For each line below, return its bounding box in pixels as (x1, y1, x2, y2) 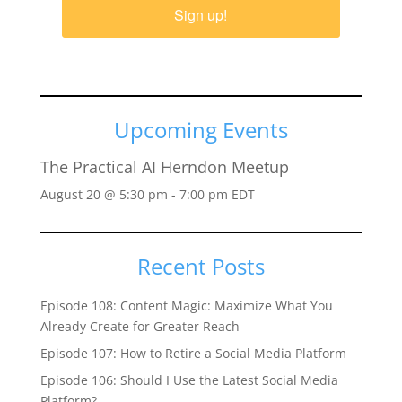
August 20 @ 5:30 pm (39, 186, 168, 203)
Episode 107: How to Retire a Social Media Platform (39, 345, 346, 362)
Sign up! (174, 4, 228, 25)
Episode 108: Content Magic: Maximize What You (39, 297, 333, 314)
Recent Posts (136, 251, 265, 281)
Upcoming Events (113, 115, 288, 144)
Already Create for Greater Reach (39, 318, 240, 335)
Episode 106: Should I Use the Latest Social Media (39, 371, 338, 389)
